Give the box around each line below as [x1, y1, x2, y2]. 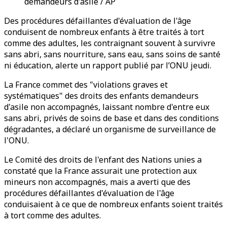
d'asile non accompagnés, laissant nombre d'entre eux [4, 101, 209, 112]
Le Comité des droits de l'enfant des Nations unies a [4, 154, 202, 165]
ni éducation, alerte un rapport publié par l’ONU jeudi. [4, 60, 211, 71]
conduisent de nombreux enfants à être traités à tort [4, 26, 204, 37]
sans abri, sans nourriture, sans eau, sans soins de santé [4, 49, 220, 60]
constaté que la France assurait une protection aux [4, 165, 197, 176]
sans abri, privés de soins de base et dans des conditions [4, 112, 219, 124]
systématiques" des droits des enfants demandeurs [4, 90, 199, 101]
